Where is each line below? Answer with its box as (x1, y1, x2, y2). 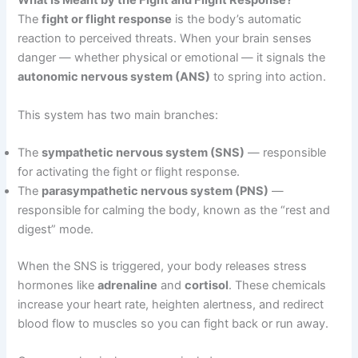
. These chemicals (229, 277, 327, 292)
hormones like (18, 277, 98, 292)
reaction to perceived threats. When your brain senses (18, 31, 312, 46)
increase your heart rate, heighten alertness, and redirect (18, 296, 324, 312)
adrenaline (97, 277, 158, 292)
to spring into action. (210, 70, 327, 85)
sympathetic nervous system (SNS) (42, 145, 245, 160)
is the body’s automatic (172, 12, 302, 27)
